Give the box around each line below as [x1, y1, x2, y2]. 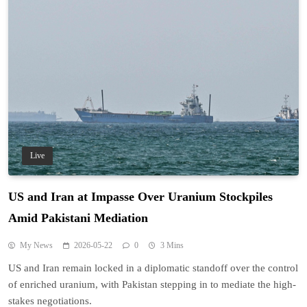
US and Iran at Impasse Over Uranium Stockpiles [8, 189, 273, 204]
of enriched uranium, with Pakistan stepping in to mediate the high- [8, 278, 296, 290]
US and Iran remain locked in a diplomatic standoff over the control [8, 262, 298, 273]
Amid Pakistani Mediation [8, 210, 148, 225]
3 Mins [160, 240, 184, 250]
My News [20, 240, 53, 250]
